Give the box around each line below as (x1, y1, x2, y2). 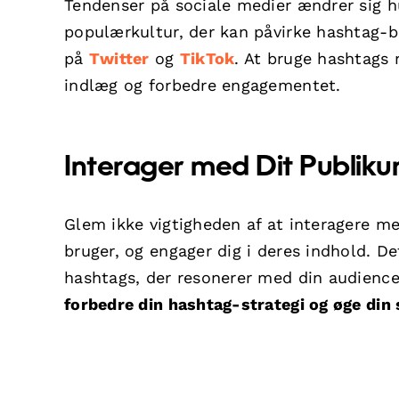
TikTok (179, 48, 235, 68)
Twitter (88, 48, 150, 68)
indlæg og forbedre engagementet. (64, 75, 341, 94)
